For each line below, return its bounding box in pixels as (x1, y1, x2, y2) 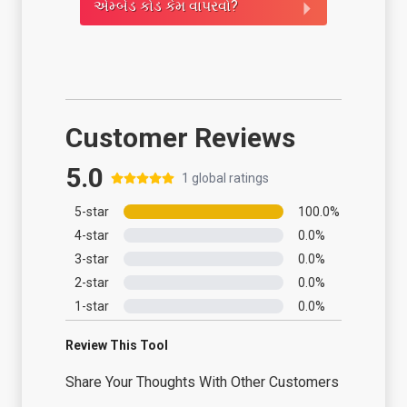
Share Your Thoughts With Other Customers (65, 372, 339, 391)
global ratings (192, 170, 269, 185)
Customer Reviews (65, 121, 295, 154)
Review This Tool (65, 337, 168, 352)
